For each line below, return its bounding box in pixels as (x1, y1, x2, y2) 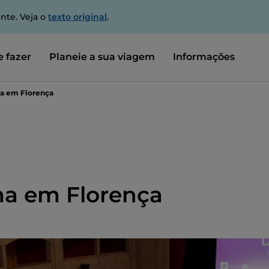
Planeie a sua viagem (49, 50, 155, 62)
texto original (48, 11, 107, 22)
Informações (172, 50, 235, 62)
